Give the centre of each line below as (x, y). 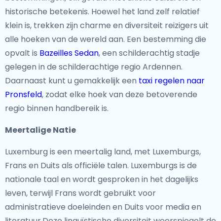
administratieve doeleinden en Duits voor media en (103, 207)
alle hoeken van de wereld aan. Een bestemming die (106, 39)
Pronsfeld (23, 94)
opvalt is (22, 53)
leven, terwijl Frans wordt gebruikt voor (80, 193)
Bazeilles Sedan (69, 53)
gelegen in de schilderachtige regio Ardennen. (94, 67)
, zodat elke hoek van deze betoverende (120, 94)
